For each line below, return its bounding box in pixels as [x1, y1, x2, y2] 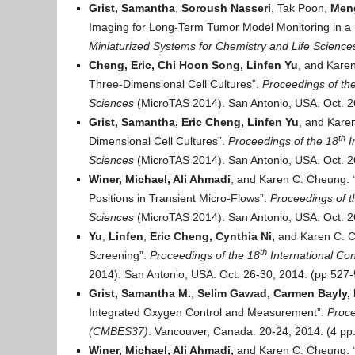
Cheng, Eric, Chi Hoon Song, [89, 59, 243, 71]
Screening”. [89, 249, 150, 261]
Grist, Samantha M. [89, 287, 191, 300]
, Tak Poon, [271, 2, 330, 14]
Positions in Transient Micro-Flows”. [89, 192, 270, 204]
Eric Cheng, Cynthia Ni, [150, 230, 278, 242]
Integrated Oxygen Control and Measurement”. [89, 306, 327, 319]
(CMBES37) [89, 325, 148, 338]
